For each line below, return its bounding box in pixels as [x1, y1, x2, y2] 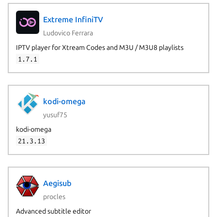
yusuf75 [43, 110, 67, 119]
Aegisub [43, 179, 71, 188]
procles [43, 192, 65, 201]
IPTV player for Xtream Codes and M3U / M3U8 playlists [15, 43, 184, 51]
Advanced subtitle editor [15, 207, 91, 215]
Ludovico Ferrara [43, 29, 93, 37]
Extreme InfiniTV [43, 15, 103, 24]
